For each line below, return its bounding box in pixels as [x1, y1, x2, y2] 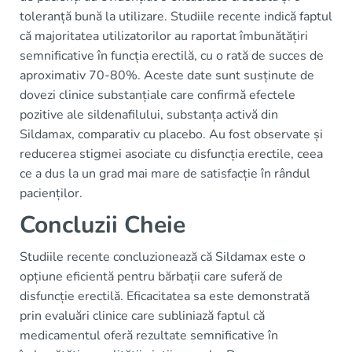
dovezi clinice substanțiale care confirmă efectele [20, 86, 295, 104]
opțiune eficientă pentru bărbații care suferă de [20, 268, 283, 285]
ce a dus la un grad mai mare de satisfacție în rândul [20, 165, 310, 182]
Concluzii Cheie [20, 209, 185, 241]
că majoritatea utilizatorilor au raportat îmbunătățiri [20, 27, 308, 45]
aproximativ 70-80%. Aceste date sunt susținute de [20, 67, 314, 84]
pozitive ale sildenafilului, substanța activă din [20, 106, 278, 123]
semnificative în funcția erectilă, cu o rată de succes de [20, 47, 324, 64]
